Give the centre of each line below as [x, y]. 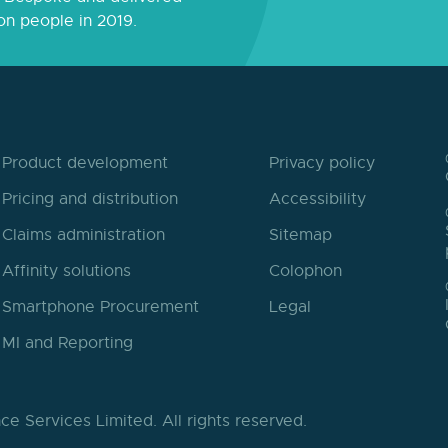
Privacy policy [322, 162]
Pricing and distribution [90, 198]
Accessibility [317, 198]
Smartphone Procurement [100, 306]
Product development [85, 162]
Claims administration [83, 234]
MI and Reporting [67, 342]
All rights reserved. [234, 420]
